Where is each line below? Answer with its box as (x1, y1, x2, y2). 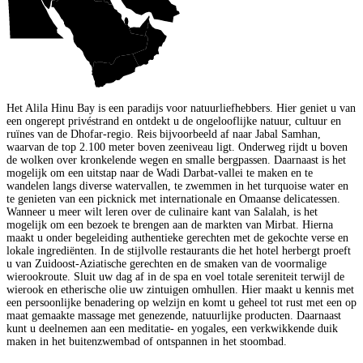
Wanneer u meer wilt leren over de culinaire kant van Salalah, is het (6, 205, 318, 218)
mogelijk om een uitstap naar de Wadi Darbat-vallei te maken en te (6, 166, 313, 179)
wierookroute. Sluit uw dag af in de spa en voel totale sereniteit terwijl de (6, 270, 344, 283)
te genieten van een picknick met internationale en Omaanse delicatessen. (6, 192, 340, 205)
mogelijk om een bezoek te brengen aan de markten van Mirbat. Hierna (6, 218, 333, 231)
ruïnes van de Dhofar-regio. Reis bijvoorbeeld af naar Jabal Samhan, (6, 127, 321, 140)
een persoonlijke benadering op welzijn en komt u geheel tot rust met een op (6, 296, 357, 309)
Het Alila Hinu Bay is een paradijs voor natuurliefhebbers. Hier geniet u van (6, 101, 356, 114)
